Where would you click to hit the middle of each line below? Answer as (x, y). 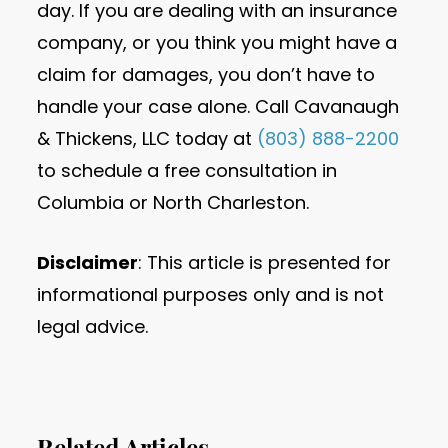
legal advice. (93, 327)
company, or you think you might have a (217, 43)
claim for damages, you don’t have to (206, 75)
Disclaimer (88, 263)
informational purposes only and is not (211, 295)
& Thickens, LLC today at (147, 139)
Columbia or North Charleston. (173, 203)
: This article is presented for (265, 263)
